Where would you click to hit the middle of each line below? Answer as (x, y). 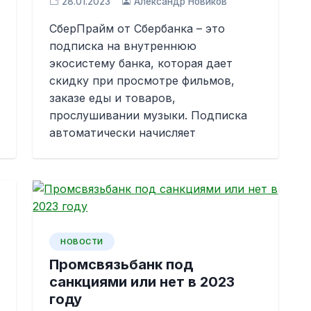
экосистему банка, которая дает (141, 63)
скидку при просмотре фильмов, (142, 81)
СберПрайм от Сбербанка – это (137, 28)
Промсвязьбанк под (121, 264)
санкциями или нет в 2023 (142, 282)
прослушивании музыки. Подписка (149, 115)
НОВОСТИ (82, 242)
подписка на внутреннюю (123, 46)
